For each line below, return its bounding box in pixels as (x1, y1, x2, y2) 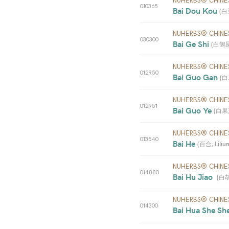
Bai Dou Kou (173, 5, 219, 16)
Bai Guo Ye (173, 105, 214, 116)
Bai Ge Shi (173, 38, 211, 49)
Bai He (173, 138, 197, 149)
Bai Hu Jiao (173, 171, 217, 182)
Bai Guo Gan (173, 72, 220, 82)
